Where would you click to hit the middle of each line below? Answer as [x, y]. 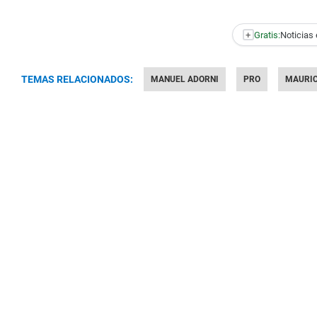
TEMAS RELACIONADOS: [77, 79]
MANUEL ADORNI [185, 79]
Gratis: [267, 35]
